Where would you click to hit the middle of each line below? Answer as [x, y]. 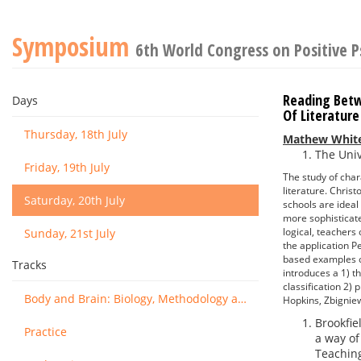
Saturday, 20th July [75, 200]
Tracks [29, 265]
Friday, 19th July [67, 167]
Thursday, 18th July [76, 134]
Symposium [74, 46]
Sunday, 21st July [70, 233]
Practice [46, 332]
